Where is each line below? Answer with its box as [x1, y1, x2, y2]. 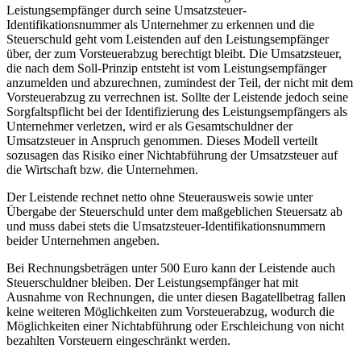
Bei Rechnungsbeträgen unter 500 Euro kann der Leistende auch [6, 261, 335, 276]
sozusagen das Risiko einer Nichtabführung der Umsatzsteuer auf [6, 148, 338, 163]
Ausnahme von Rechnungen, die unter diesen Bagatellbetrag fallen [6, 290, 346, 305]
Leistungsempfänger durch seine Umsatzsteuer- [6, 3, 247, 18]
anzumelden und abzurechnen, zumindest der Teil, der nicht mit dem [6, 76, 353, 90]
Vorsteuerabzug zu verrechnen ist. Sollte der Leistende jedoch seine [6, 90, 348, 105]
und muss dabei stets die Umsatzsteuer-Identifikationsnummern [6, 219, 326, 234]
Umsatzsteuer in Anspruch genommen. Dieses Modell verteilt [6, 134, 317, 148]
